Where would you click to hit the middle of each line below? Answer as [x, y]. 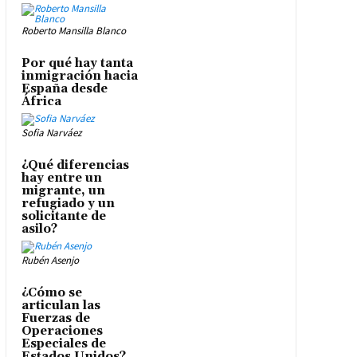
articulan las [61, 306]
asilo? [39, 229]
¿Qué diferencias [75, 166]
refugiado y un [68, 204]
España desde [64, 89]
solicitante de [63, 217]
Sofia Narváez [51, 133]
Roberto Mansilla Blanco [73, 31]
